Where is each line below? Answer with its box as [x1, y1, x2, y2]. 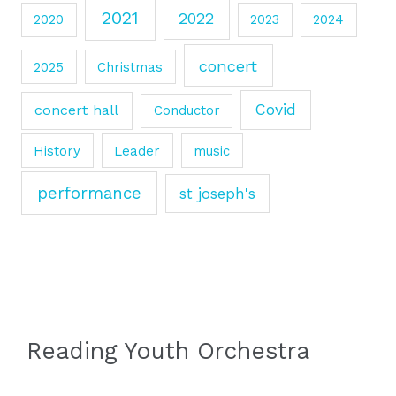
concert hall [34, 102, 119, 119]
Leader [114, 142, 161, 159]
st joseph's [179, 184, 255, 202]
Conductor [153, 103, 220, 119]
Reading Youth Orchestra [27, 336, 309, 364]
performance [36, 183, 141, 203]
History [34, 142, 81, 159]
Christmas [97, 58, 164, 75]
